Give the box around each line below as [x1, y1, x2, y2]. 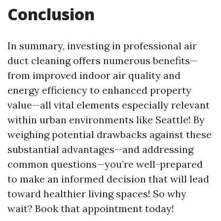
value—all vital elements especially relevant [7, 99, 210, 111]
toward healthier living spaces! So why [7, 187, 186, 200]
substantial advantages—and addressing [7, 143, 193, 156]
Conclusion [7, 3, 95, 25]
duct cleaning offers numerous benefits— [7, 54, 198, 67]
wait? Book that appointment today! [7, 202, 174, 215]
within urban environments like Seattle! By [7, 113, 205, 126]
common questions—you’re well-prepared [7, 158, 203, 171]
